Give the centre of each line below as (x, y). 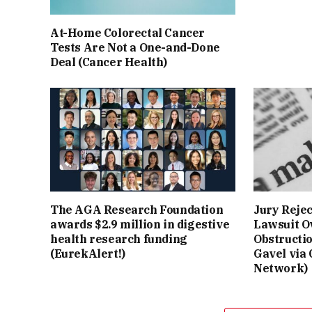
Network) (281, 268)
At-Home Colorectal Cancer (128, 32)
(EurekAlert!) (88, 254)
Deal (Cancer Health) (109, 62)
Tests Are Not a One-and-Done (135, 47)
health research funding (119, 239)
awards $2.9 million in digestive (140, 225)
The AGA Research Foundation (137, 210)
